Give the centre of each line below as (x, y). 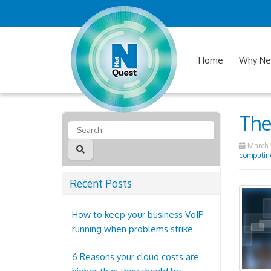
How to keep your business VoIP (138, 214)
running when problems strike (132, 229)
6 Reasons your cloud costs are (135, 257)
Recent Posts (101, 183)
